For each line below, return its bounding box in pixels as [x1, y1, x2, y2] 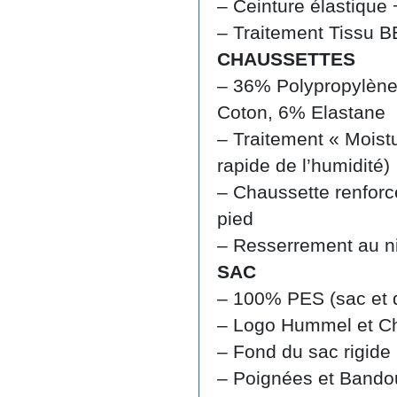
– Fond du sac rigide [217, 340, 391, 362]
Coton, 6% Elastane [217, 101, 385, 122]
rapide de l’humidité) [217, 154, 390, 175]
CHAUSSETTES [217, 48, 355, 69]
